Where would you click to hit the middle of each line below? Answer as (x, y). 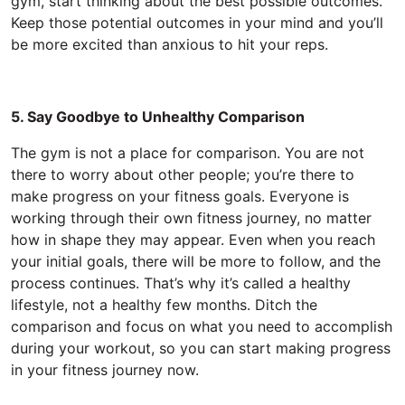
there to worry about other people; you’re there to (183, 174)
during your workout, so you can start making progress (201, 348)
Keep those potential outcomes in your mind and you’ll (197, 22)
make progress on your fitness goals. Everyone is (180, 196)
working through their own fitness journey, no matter (191, 217)
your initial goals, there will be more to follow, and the (196, 261)
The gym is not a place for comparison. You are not (188, 152)
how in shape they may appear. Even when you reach (193, 239)
